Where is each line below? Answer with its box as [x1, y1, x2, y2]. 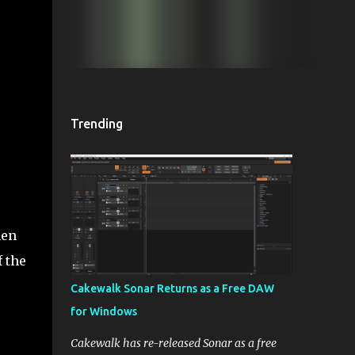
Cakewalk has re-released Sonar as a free [70, 336, 277, 350]
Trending [70, 116, 123, 131]
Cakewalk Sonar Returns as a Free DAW [70, 282, 274, 295]
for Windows [70, 305, 137, 318]
